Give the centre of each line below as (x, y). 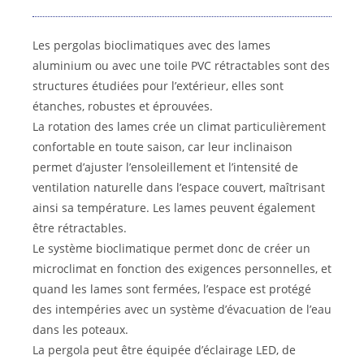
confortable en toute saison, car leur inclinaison (162, 147)
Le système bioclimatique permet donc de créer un (171, 249)
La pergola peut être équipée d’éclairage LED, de (164, 350)
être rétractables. (80, 228)
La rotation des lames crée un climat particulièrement (179, 127)
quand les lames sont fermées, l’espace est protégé (172, 289)
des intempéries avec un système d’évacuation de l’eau (182, 310)
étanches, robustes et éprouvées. (123, 106)
